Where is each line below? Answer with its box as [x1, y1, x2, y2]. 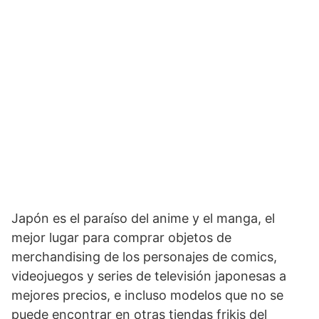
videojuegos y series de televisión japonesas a [11, 268, 286, 283]
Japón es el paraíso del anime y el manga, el [11, 210, 275, 226]
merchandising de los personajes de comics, [11, 249, 277, 264]
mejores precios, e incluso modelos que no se [11, 287, 283, 303]
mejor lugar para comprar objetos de [11, 229, 231, 245]
